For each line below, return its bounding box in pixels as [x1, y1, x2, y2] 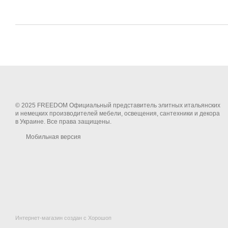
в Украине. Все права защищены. [15, 118, 111, 125]
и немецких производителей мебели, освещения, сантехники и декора [15, 110, 220, 117]
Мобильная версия [24, 133, 81, 140]
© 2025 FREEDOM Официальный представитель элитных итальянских [15, 102, 220, 109]
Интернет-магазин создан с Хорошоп [15, 215, 111, 221]
